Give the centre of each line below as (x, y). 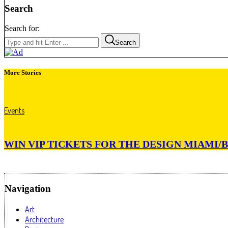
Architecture (44, 219)
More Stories (23, 72)
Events (14, 111)
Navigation (28, 189)
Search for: (22, 28)
